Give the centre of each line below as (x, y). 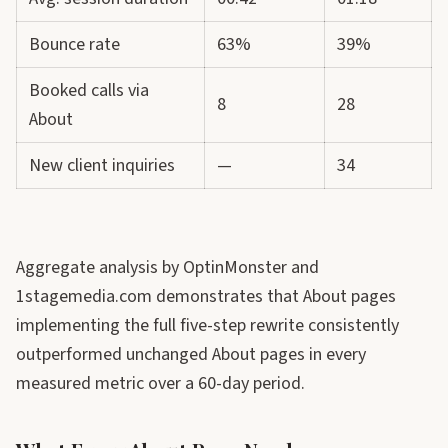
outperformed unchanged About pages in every (191, 354)
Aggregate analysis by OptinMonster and (167, 267)
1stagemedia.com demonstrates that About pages (206, 296)
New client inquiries (102, 165)
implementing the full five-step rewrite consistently (207, 325)
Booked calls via (89, 90)
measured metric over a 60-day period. (160, 383)
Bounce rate (74, 44)
